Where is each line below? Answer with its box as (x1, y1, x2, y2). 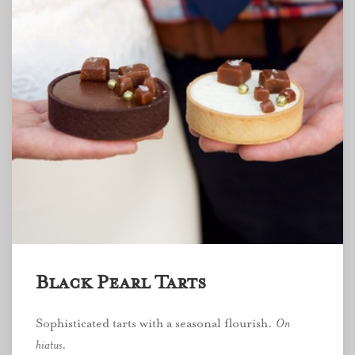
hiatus (36, 337, 62, 353)
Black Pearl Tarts (36, 270, 206, 294)
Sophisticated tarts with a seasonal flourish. (36, 315, 276, 331)
